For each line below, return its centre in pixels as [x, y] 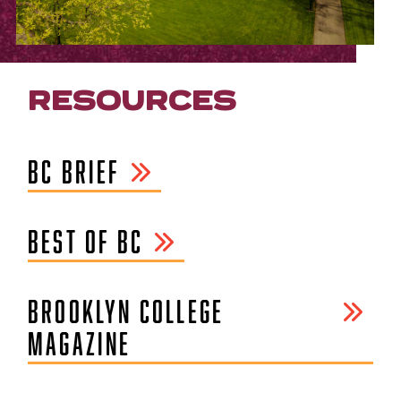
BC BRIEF [74, 171]
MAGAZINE [80, 343]
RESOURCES [131, 100]
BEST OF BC [85, 241]
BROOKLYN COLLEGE [126, 311]
